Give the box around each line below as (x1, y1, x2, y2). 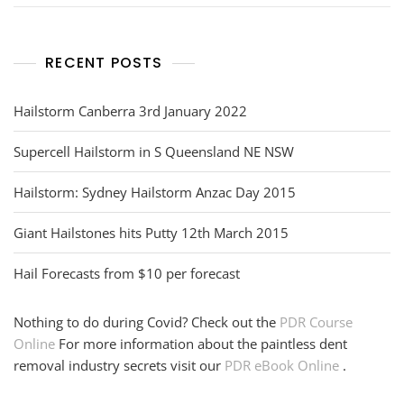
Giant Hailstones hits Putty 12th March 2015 (14, 224, 289, 243)
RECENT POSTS (45, 52, 163, 74)
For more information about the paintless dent (59, 335, 347, 353)
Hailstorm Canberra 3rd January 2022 (14, 102, 247, 121)
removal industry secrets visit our (14, 356, 225, 375)
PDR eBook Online (225, 356, 343, 375)
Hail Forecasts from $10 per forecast (14, 264, 240, 283)
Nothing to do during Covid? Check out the (14, 313, 280, 332)
